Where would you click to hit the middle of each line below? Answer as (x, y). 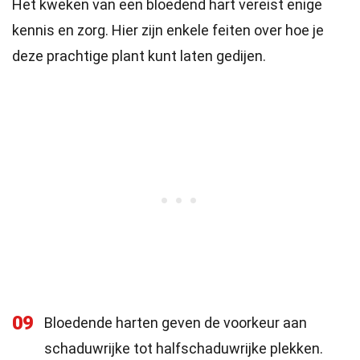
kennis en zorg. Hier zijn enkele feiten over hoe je (168, 30)
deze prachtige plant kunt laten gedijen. (139, 56)
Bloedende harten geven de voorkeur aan (176, 323)
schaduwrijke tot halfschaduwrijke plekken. (184, 348)
